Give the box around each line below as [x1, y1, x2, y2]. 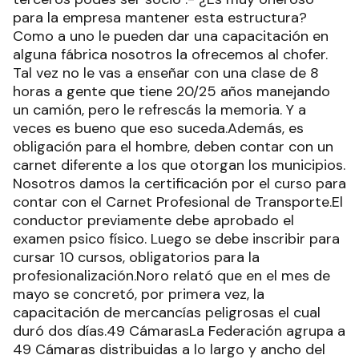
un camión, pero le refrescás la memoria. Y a [13, 100, 306, 119]
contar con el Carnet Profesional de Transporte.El [13, 192, 343, 212]
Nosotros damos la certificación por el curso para [13, 174, 346, 193]
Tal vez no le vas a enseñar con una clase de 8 [13, 63, 319, 83]
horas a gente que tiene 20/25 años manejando [13, 82, 330, 101]
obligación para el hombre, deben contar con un [13, 137, 333, 156]
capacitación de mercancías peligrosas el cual [13, 303, 321, 322]
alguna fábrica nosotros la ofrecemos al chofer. [13, 45, 328, 64]
